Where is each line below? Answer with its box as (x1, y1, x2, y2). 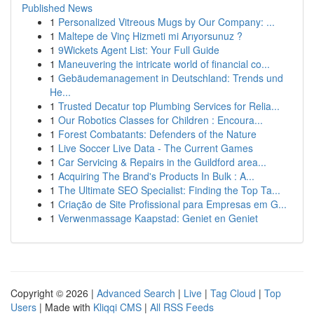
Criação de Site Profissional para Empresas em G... (58, 197, 287, 211)
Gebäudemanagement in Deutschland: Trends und (58, 71, 283, 85)
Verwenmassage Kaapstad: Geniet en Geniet (58, 211, 258, 225)
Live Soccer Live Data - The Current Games (58, 141, 253, 155)
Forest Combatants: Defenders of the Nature (58, 127, 257, 141)
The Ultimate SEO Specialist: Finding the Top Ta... (58, 183, 280, 197)
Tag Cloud (210, 286, 256, 300)
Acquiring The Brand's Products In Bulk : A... (58, 169, 254, 183)
